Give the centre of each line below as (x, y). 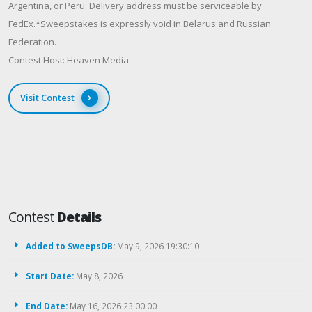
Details (79, 217)
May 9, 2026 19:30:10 (157, 246)
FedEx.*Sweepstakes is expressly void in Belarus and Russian (140, 23)
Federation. (32, 41)
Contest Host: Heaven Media (69, 60)
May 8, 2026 (98, 276)
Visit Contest (47, 98)
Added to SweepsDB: (70, 246)
